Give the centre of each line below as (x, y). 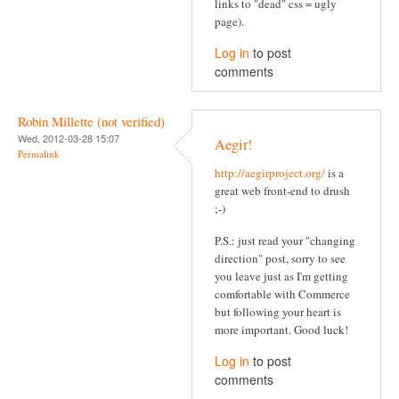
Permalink (39, 153)
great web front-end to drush (282, 191)
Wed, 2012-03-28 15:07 (69, 138)
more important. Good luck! (281, 329)
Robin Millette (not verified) (91, 121)
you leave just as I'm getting (281, 276)
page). (229, 21)
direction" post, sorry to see (280, 258)
